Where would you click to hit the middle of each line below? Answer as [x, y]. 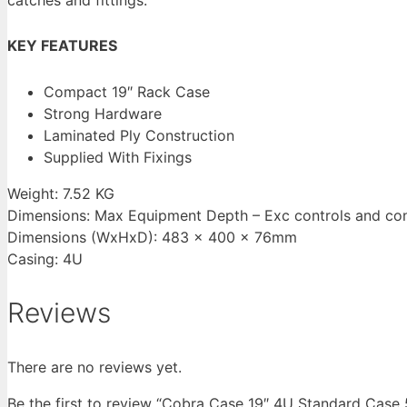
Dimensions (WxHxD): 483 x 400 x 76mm [152, 238]
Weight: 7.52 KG [61, 194]
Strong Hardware [103, 114]
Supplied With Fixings [118, 158]
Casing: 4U [45, 259]
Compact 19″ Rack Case [127, 92]
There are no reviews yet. [94, 367]
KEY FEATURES [62, 46]
